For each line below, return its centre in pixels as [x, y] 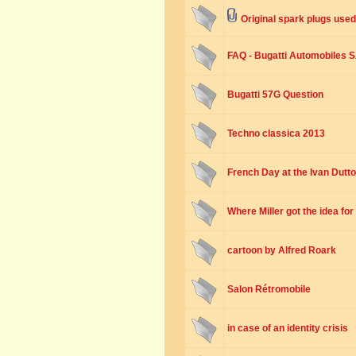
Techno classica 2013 [276, 133]
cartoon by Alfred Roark [282, 250]
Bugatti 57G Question [275, 95]
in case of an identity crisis [288, 328]
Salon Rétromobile [269, 289]
